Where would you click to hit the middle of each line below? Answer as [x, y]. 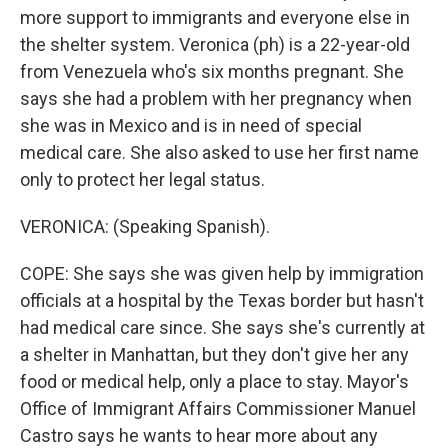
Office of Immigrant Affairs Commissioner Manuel [218, 408]
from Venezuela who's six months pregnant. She [212, 71]
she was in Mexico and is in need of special [191, 125]
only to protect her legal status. [142, 179]
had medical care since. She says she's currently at [222, 327]
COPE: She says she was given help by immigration [222, 273]
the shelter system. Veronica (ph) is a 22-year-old [215, 44]
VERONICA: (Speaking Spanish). [145, 226]
